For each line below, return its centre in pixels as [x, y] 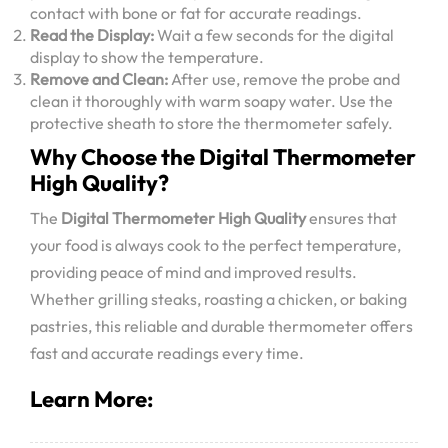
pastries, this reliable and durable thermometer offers [221, 326]
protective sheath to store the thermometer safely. [211, 123]
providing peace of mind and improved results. [193, 272]
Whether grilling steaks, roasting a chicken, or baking [218, 299]
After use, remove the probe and [284, 79]
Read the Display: [92, 35]
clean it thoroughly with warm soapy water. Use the [211, 101]
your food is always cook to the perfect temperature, [215, 245]
